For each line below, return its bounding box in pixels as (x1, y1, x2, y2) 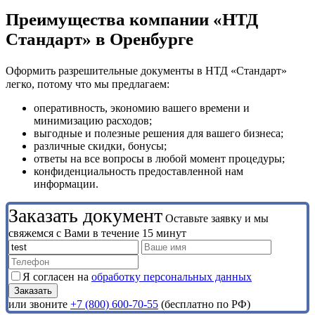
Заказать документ (8, 205, 162, 227)
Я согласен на (22, 271, 91, 283)
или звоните (8, 298, 70, 311)
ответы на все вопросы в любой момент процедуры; (34, 153, 285, 165)
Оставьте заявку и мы (162, 212, 269, 225)
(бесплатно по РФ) (158, 298, 250, 311)
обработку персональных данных (91, 271, 252, 283)
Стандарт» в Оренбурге (6, 30, 193, 49)
